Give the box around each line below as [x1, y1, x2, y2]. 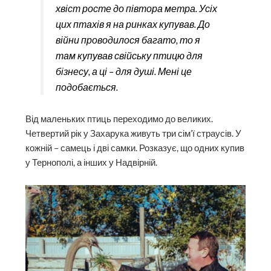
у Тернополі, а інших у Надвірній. [25, 157, 158, 168]
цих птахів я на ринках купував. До [55, 18, 210, 30]
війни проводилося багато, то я [55, 33, 200, 45]
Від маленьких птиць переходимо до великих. [25, 113, 214, 124]
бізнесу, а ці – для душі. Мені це [55, 65, 192, 77]
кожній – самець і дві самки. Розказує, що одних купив [25, 142, 245, 153]
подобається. [55, 80, 118, 93]
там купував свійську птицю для [55, 49, 203, 61]
